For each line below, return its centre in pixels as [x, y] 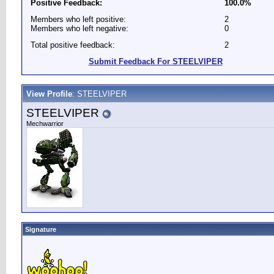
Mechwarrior [45, 124]
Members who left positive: [78, 19]
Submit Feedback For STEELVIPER [155, 61]
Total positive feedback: [73, 45]
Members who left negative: [80, 28]
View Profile [49, 94]
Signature [41, 229]
